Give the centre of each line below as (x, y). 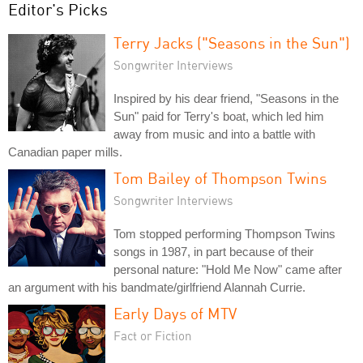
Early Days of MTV (175, 313)
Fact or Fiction (153, 335)
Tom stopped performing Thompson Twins (224, 233)
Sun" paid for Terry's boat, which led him (219, 116)
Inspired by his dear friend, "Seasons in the (226, 98)
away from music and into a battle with (214, 134)
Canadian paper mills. (65, 152)
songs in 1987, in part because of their (214, 251)
